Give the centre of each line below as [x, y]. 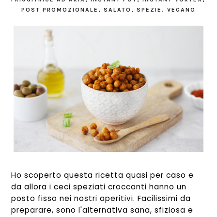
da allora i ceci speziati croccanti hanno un [99, 187]
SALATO [117, 10]
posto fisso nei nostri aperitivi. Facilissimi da [101, 199]
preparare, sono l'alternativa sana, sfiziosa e [102, 210]
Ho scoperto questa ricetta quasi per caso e [103, 175]
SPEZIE [149, 10]
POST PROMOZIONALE [60, 10]
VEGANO [181, 10]
